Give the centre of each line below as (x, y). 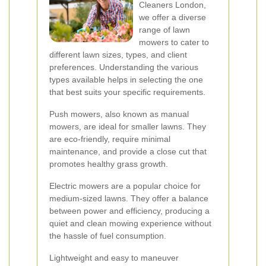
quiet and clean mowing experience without (130, 223)
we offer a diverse (172, 17)
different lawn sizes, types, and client (118, 55)
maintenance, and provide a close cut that (128, 151)
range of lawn (164, 30)
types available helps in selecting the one (126, 80)
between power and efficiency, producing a (129, 211)
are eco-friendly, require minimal (110, 139)
